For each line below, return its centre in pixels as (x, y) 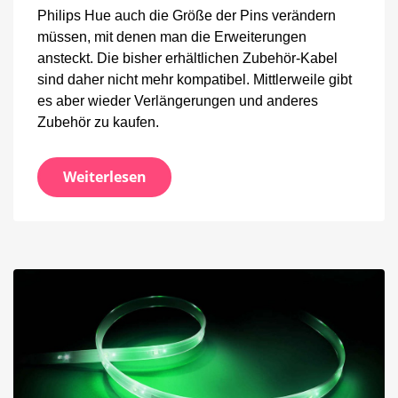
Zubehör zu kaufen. (98, 122)
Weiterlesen (104, 177)
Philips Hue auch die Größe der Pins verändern (187, 15)
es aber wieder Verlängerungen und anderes (178, 100)
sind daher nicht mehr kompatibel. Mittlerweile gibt (195, 79)
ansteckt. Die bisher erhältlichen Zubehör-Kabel (187, 58)
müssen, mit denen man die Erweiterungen (172, 36)
